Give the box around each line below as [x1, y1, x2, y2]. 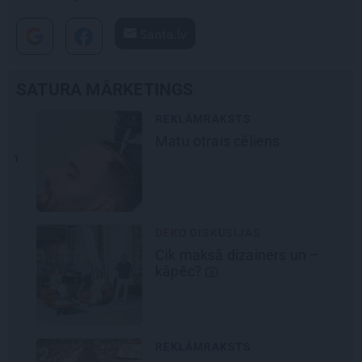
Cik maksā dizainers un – [135, 246, 300, 263]
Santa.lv [137, 25, 187, 42]
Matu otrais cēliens [135, 132, 263, 149]
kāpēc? [135, 262, 186, 280]
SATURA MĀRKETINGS [16, 79, 194, 99]
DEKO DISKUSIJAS [135, 225, 241, 239]
